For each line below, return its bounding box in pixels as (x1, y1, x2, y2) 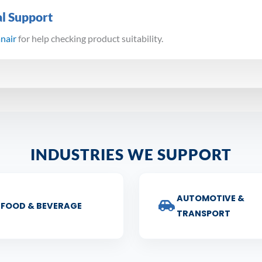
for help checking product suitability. (16, 33, 163, 44)
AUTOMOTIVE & (177, 192, 245, 205)
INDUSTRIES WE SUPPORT (30, 145, 232, 164)
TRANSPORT (177, 208, 231, 220)
